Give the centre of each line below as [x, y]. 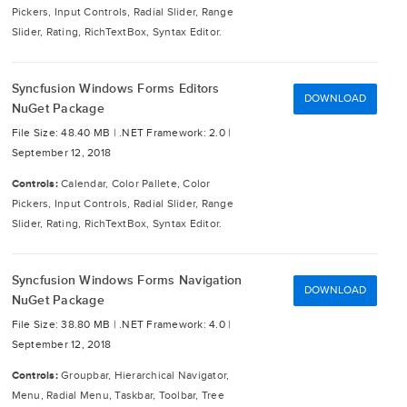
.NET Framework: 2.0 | [175, 133]
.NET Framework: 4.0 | [175, 325]
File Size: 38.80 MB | [65, 325]
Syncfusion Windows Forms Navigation [127, 280]
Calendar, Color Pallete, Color [136, 184]
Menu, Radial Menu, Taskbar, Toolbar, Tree [118, 396]
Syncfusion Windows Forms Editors [115, 89]
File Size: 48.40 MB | [65, 133]
